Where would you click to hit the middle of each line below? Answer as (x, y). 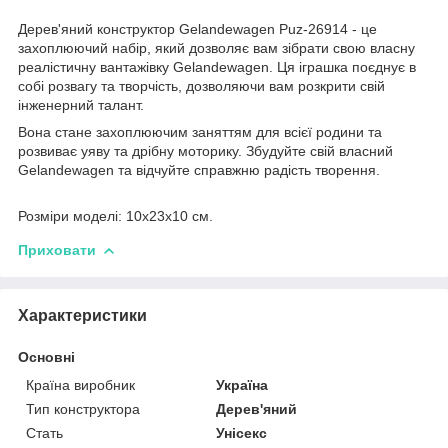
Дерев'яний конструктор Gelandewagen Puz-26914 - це (197, 28)
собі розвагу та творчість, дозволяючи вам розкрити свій (201, 85)
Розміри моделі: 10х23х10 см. (115, 215)
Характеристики (82, 315)
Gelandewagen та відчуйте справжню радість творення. (199, 169)
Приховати (57, 249)
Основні (46, 356)
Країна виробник (80, 384)
